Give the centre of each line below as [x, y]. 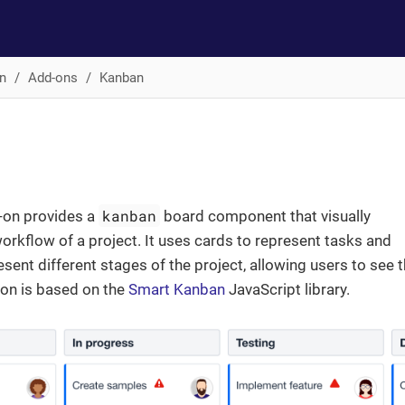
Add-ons [52, 77]
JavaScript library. [287, 289]
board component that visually [266, 216]
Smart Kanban [177, 289]
